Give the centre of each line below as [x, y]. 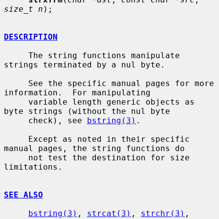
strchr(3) [163, 213]
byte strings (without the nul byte [87, 111]
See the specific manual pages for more [16, 83]
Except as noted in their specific [16, 139]
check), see [58, 120]
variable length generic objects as [16, 102]
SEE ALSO [23, 195]
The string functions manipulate [16, 55]
